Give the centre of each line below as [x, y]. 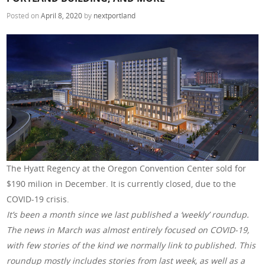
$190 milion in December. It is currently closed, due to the [122, 184]
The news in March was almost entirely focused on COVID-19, [128, 230]
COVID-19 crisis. [38, 199]
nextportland [115, 16]
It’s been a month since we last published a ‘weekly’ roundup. [128, 215]
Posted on [24, 16]
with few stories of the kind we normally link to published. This [131, 245]
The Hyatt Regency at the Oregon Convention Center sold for [127, 169]
